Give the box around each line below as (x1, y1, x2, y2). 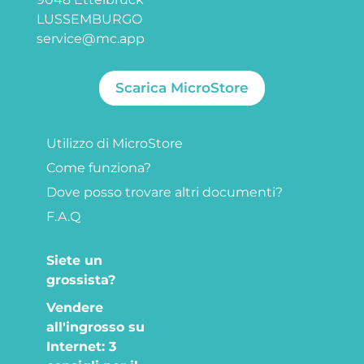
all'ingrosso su (46, 318, 145, 335)
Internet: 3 (46, 338, 116, 354)
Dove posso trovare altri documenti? (46, 184, 283, 200)
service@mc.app (37, 31, 145, 47)
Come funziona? (46, 159, 151, 175)
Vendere (46, 299, 103, 315)
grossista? (46, 271, 115, 288)
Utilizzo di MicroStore (46, 135, 183, 151)
